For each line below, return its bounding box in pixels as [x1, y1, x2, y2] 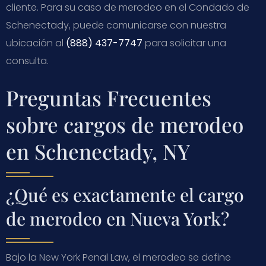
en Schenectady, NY [6, 137, 190, 165]
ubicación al [6, 36, 66, 50]
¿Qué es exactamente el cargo [6, 182, 244, 207]
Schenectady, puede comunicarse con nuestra [6, 18, 226, 32]
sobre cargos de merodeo [6, 110, 243, 138]
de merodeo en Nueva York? [6, 206, 229, 230]
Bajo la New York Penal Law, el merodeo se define [6, 250, 231, 264]
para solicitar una [142, 36, 226, 50]
